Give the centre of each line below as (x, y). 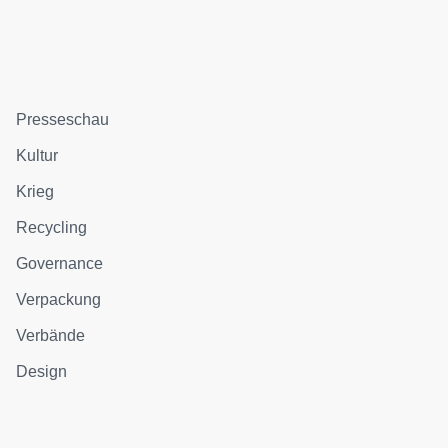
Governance (60, 264)
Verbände (51, 336)
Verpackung (59, 300)
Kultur (37, 156)
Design (42, 372)
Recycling (52, 228)
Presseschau (63, 120)
